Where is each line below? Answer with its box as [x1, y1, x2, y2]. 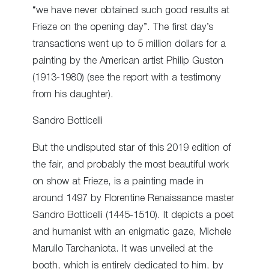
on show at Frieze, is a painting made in [32, 177, 204, 186]
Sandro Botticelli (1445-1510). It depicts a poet [32, 210, 234, 220]
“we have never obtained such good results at [32, 6, 229, 16]
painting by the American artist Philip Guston [32, 56, 223, 66]
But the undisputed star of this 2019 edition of [32, 143, 231, 153]
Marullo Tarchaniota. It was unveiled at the [32, 244, 213, 253]
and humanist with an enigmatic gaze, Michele [32, 227, 231, 237]
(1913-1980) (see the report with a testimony [32, 73, 221, 83]
